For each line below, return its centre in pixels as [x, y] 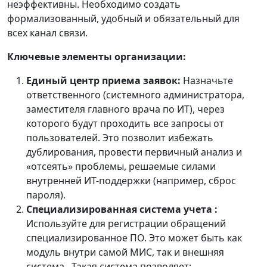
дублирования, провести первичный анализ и [134, 152]
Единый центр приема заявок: [103, 80]
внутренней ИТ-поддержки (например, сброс [131, 181]
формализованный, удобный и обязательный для [123, 18]
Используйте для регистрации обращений [126, 223]
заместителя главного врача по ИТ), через [125, 109]
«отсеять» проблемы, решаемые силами [121, 166]
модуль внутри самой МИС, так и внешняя [125, 252]
